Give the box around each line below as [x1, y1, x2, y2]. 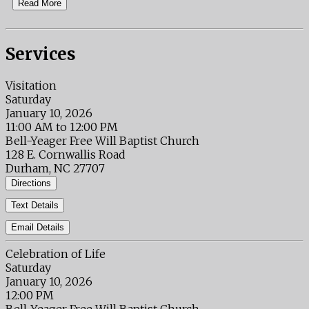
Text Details [11, 200, 59, 211]
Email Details [11, 222, 64, 233]
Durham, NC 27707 [6, 161, 105, 176]
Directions [11, 178, 51, 189]
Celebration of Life [6, 247, 106, 261]
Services [6, 43, 76, 66]
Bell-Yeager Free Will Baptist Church [6, 134, 199, 148]
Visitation [6, 79, 57, 93]
